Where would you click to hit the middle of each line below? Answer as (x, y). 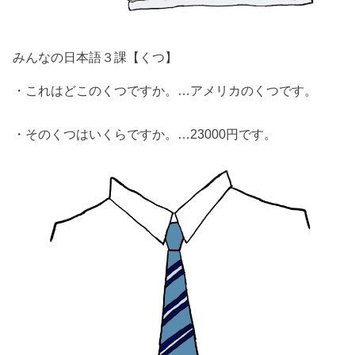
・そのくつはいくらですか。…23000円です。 (145, 134)
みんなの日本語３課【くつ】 (95, 57)
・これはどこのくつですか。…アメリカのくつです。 (165, 91)
